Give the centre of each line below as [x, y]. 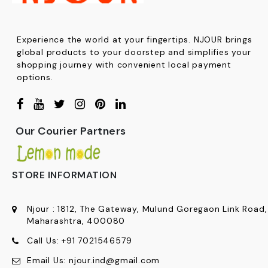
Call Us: [43, 240]
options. [35, 77]
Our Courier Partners [71, 131]
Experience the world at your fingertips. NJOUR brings [135, 39]
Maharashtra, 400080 [76, 220]
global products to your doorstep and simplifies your [134, 52]
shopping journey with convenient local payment [124, 64]
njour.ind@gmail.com [115, 260]
